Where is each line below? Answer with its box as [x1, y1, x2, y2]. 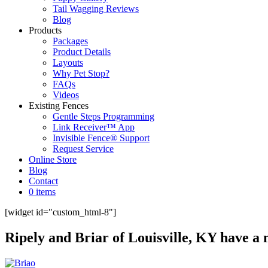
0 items [29, 187, 56, 197]
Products [29, 25, 62, 35]
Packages [53, 36, 88, 46]
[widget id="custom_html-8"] [5, 207, 116, 217]
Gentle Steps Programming [53, 111, 154, 121]
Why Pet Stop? [53, 68, 109, 78]
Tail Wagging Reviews [53, 4, 139, 14]
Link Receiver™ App [53, 122, 135, 132]
